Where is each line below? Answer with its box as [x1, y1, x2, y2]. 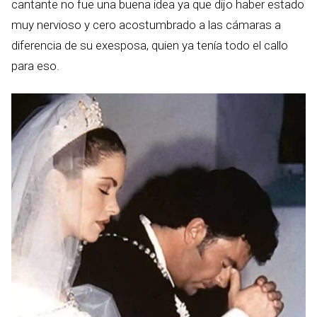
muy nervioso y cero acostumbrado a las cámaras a [11, 18, 281, 33]
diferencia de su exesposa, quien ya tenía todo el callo [11, 38, 288, 53]
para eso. [11, 59, 59, 74]
